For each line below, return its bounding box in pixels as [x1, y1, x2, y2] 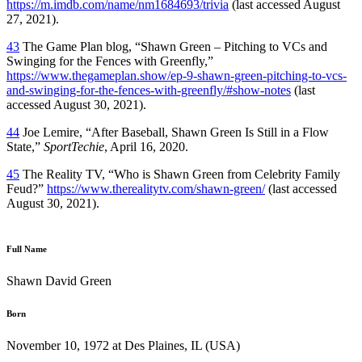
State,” [6, 139, 44, 154]
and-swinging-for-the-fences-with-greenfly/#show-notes [6, 82, 291, 97]
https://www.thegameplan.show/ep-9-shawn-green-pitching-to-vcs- [6, 68, 347, 82]
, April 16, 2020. [104, 139, 188, 154]
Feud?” [6, 181, 47, 196]
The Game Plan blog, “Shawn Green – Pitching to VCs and [19, 39, 327, 53]
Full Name [6, 243, 47, 254]
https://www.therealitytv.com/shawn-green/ [47, 181, 265, 196]
